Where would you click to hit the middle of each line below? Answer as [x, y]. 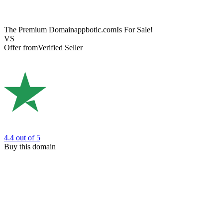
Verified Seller [60, 48]
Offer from [21, 48]
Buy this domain [30, 146]
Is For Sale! [135, 30]
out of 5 [28, 137]
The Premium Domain [39, 30]
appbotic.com [95, 30]
